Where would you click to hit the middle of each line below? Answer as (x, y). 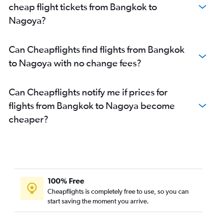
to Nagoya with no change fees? (75, 63)
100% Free (66, 181)
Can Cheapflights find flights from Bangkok (97, 49)
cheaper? (29, 119)
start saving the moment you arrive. (98, 201)
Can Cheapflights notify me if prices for (88, 92)
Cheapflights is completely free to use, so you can (118, 192)
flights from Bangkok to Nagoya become (92, 106)
